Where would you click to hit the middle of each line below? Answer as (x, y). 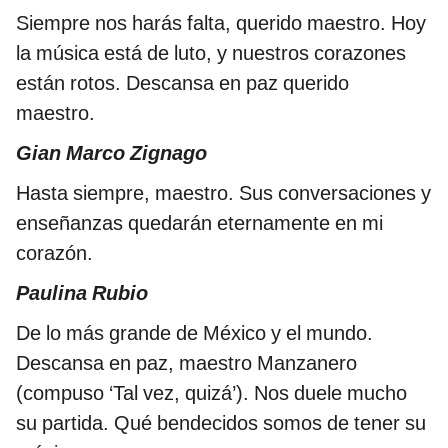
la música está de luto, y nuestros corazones (211, 53)
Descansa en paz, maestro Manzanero (186, 363)
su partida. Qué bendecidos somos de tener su (221, 423)
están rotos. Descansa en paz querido (182, 83)
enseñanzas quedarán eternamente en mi (199, 223)
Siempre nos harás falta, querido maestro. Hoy (221, 23)
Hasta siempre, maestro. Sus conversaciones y (223, 193)
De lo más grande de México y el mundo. (194, 333)
